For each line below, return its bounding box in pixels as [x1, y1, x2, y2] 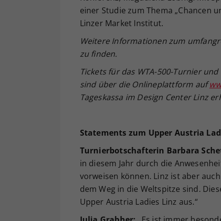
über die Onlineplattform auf [98, 78, 208, 90]
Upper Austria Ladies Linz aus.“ [79, 196, 198, 207]
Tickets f [79, 66, 111, 77]
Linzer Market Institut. [79, 17, 164, 29]
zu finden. [79, 48, 117, 59]
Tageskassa [79, 91, 123, 103]
